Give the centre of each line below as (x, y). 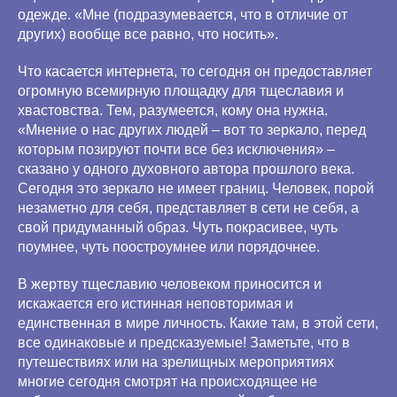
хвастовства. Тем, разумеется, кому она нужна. (173, 110)
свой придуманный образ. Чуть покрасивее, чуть (178, 227)
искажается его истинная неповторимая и (156, 304)
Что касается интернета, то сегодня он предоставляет (195, 71)
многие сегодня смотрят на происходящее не (167, 381)
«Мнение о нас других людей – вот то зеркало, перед (192, 130)
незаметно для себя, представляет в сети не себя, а (188, 208)
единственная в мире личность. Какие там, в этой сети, (198, 323)
